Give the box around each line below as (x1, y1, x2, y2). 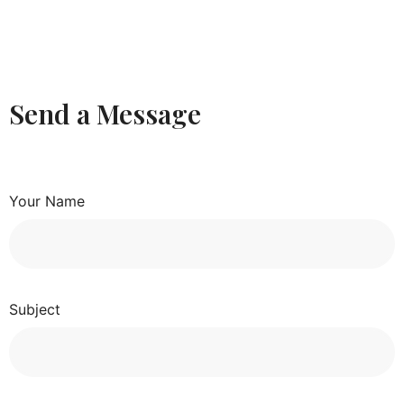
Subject (9, 299, 60, 318)
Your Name (9, 191, 85, 210)
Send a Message (9, 95, 201, 132)
